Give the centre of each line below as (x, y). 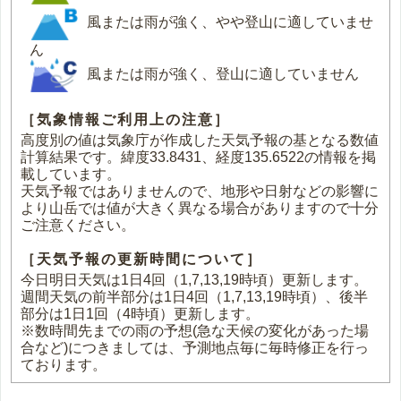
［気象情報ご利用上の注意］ (126, 119)
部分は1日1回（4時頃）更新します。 (141, 313)
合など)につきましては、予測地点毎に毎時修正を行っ (195, 347)
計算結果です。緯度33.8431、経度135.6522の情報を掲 (199, 157)
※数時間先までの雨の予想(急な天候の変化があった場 (195, 330)
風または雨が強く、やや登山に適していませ (228, 22)
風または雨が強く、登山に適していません (221, 74)
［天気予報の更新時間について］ (142, 259)
